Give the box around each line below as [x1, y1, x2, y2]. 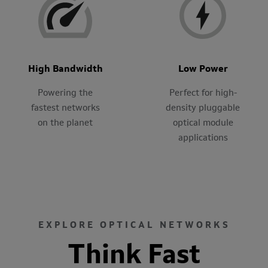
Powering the [38, 89, 93, 98]
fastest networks [31, 103, 100, 113]
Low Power [178, 64, 228, 74]
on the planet [38, 118, 93, 128]
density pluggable [166, 103, 240, 113]
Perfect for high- [169, 89, 237, 98]
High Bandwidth [28, 64, 103, 74]
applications [178, 133, 228, 143]
